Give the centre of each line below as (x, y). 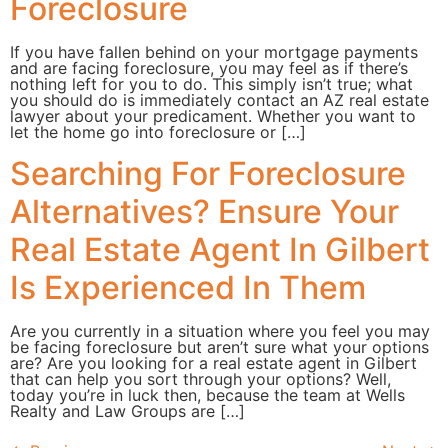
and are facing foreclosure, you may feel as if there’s (209, 68)
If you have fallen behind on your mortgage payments (214, 52)
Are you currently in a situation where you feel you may (220, 330)
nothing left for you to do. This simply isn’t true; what (211, 84)
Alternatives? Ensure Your (204, 211)
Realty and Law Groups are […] (127, 410)
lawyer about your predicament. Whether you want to (213, 116)
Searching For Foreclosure (208, 173)
